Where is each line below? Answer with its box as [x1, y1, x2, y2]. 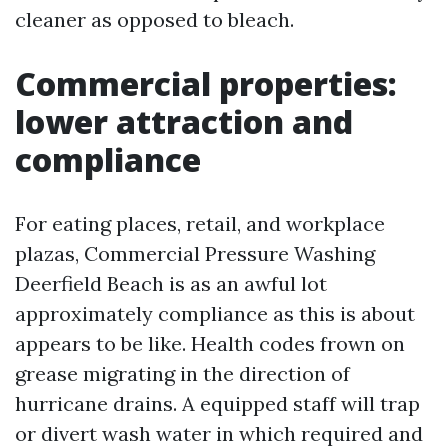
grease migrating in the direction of [15, 361, 350, 386]
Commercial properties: [15, 62, 397, 105]
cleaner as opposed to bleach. [15, 7, 294, 32]
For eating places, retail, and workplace [15, 211, 385, 236]
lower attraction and [15, 100, 353, 143]
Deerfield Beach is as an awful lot [15, 271, 327, 296]
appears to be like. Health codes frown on [15, 331, 405, 356]
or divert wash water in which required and [15, 421, 423, 446]
